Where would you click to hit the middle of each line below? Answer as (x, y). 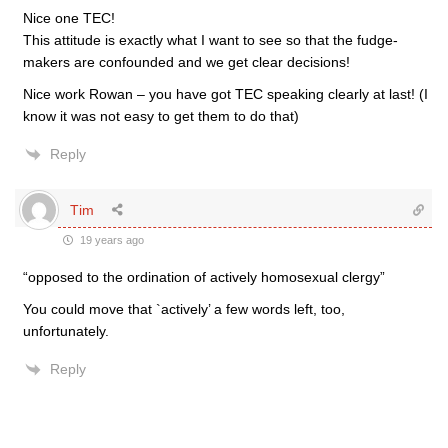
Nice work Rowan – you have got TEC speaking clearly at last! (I (225, 94)
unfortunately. (66, 331)
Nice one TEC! (69, 18)
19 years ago (110, 240)
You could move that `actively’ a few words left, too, (184, 309)
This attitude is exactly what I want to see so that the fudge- (210, 40)
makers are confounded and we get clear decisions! (186, 62)
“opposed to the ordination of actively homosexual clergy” (204, 277)
